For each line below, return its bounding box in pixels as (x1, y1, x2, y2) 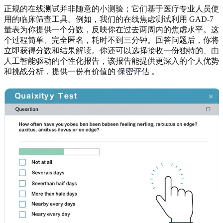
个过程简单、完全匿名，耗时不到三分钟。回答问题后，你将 (4, 35, 219, 44)
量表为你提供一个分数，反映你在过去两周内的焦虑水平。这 (4, 25, 219, 34)
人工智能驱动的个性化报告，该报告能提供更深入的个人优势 (4, 56, 219, 65)
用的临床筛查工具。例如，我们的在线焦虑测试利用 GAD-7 (4, 14, 214, 23)
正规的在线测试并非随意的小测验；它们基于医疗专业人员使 (4, 4, 219, 13)
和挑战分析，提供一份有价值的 (4, 67, 117, 76)
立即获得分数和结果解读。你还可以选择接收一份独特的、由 (4, 46, 219, 55)
